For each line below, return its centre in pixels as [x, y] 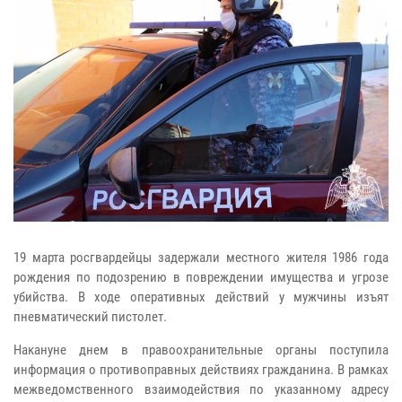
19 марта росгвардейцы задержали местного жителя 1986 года [201, 257]
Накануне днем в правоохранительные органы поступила [201, 350]
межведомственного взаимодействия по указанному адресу [201, 389]
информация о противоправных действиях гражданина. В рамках [201, 369]
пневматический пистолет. [90, 316]
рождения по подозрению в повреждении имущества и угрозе [201, 277]
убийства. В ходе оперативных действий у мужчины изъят [201, 297]
